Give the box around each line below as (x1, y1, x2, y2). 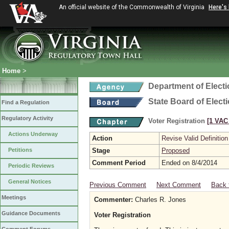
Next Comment (156, 181, 201, 189)
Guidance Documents (2, 210, 60, 216)
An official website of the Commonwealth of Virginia (59, 4, 206, 11)
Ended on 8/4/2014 (162, 159, 217, 167)
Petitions (8, 147, 32, 153)
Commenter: (94, 196, 133, 203)
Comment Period (92, 159, 146, 167)
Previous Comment (89, 181, 146, 189)
